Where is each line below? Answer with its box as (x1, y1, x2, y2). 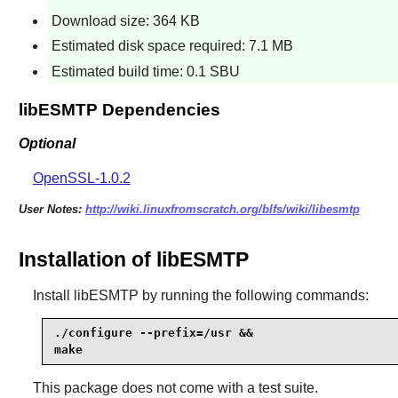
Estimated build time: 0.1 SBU (51, 63, 240, 79)
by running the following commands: (138, 287, 369, 303)
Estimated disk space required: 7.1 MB (51, 38, 293, 54)
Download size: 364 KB (51, 12, 200, 28)
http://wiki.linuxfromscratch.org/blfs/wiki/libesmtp (84, 203, 360, 217)
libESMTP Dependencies (18, 99, 220, 119)
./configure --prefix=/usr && (53, 326, 253, 340)
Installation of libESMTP (18, 247, 249, 271)
